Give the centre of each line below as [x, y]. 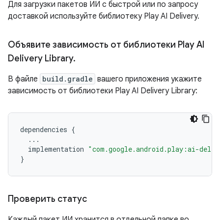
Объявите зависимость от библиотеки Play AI [106, 45]
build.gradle [68, 79]
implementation [56, 149]
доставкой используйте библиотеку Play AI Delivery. [104, 16]
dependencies [44, 129]
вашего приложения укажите [149, 79]
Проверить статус [47, 199]
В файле [24, 79]
